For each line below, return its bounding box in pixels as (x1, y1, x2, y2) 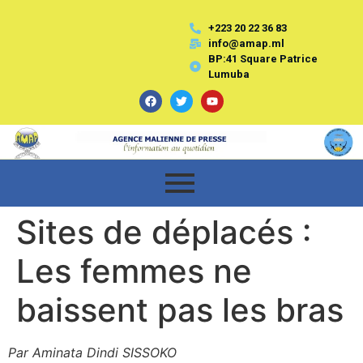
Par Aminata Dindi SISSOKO (8, 344, 177, 361)
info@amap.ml (207, 37, 284, 49)
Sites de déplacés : (16, 211, 311, 252)
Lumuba (207, 68, 250, 80)
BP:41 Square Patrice (207, 53, 318, 65)
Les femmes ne (16, 250, 252, 291)
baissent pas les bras (16, 289, 344, 330)
